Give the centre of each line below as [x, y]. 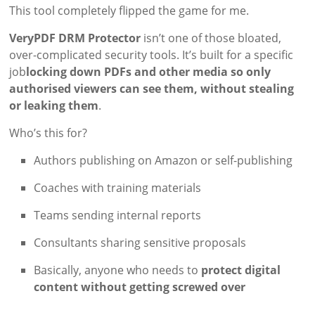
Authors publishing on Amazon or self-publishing [163, 161]
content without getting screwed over [140, 287]
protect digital [241, 270]
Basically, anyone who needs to [118, 270]
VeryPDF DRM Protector [75, 38]
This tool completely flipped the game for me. [129, 11]
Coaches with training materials [118, 188]
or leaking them [54, 106]
